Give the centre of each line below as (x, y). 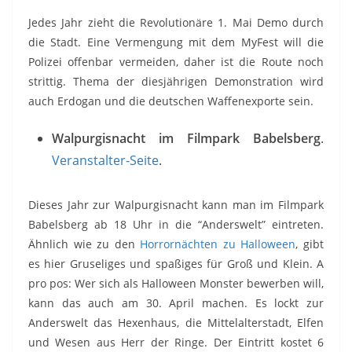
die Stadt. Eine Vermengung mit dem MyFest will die (176, 42)
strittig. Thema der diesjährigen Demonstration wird (176, 81)
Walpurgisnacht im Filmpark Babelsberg (186, 138)
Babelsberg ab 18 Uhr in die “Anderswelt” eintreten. (176, 224)
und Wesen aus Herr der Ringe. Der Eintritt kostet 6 (176, 342)
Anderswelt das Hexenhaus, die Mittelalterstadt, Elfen (176, 323)
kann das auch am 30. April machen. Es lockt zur (176, 303)
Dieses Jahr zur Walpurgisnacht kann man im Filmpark (176, 205)
